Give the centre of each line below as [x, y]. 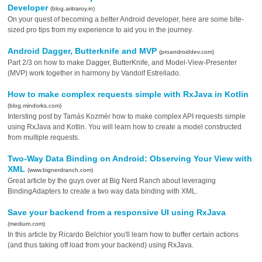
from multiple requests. [44, 137]
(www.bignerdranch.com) [61, 170]
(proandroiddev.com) [187, 52]
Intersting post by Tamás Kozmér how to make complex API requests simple [127, 116]
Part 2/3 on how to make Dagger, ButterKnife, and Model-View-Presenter [123, 63]
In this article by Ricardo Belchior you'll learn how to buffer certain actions [123, 235]
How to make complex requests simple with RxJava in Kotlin [128, 94]
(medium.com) [27, 224]
